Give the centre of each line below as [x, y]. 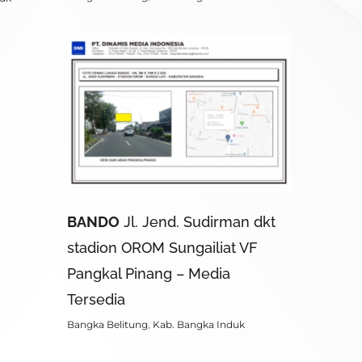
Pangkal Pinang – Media [149, 273]
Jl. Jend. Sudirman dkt [198, 221]
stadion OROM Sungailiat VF [162, 247]
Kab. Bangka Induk [199, 324]
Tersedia [96, 299]
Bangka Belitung [107, 324]
